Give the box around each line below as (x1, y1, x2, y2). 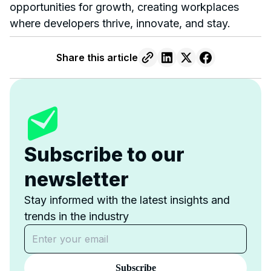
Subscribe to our (24, 142, 184, 166)
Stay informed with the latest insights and (24, 193, 230, 206)
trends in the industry (24, 209, 129, 223)
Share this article (56, 51, 138, 64)
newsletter (24, 167, 129, 191)
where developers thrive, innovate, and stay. (10, 16, 230, 30)
